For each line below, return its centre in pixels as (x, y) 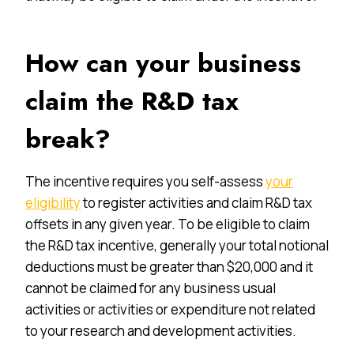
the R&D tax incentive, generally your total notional (177, 245)
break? (68, 139)
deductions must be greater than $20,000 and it (169, 266)
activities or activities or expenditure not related (170, 309)
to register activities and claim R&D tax (196, 202)
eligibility (53, 202)
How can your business (163, 63)
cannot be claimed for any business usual (151, 288)
